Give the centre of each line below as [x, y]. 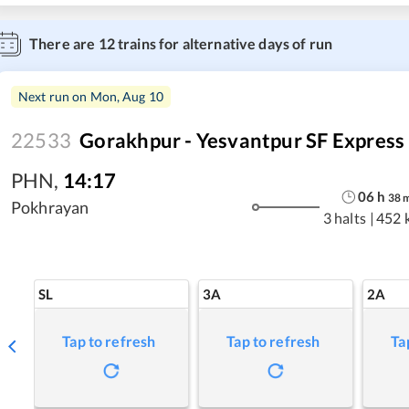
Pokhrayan [50, 207]
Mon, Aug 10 [127, 96]
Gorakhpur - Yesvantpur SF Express [242, 140]
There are [64, 43]
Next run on [54, 96]
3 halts [344, 218]
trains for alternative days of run [224, 43]
